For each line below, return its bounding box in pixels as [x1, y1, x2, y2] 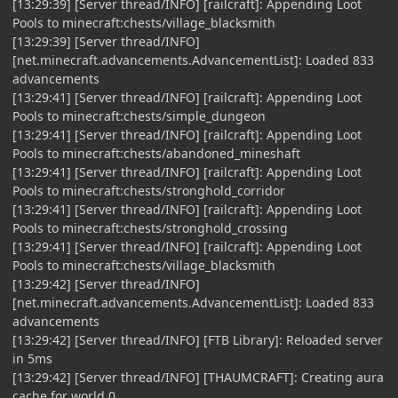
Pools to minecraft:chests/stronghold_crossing [12, 219, 288, 236]
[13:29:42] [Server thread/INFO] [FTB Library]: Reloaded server [12, 330, 383, 348]
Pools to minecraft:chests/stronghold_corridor [12, 181, 285, 199]
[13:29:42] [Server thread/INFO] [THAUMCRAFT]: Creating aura [12, 368, 384, 386]
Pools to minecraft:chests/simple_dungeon [12, 107, 266, 124]
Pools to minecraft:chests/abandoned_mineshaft [12, 144, 300, 162]
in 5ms [12, 349, 52, 367]
